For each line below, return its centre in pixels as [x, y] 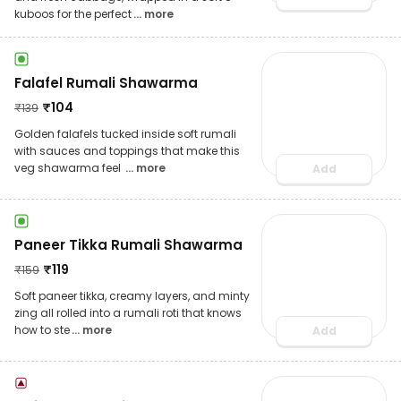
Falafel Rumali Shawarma [106, 82]
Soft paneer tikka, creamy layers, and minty [132, 295]
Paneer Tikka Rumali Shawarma [128, 244]
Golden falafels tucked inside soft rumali [125, 133]
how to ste [42, 329]
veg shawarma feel [69, 167]
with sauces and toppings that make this [127, 150]
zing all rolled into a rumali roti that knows [128, 312]
